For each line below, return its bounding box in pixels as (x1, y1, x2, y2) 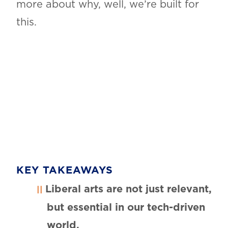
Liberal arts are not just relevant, (45, 184, 212, 194)
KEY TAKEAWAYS (16, 165, 113, 176)
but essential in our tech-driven (46, 202, 205, 213)
